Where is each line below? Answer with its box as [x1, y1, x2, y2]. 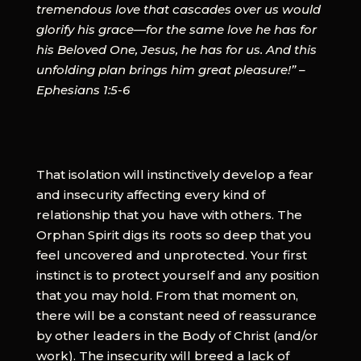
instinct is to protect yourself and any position [35, 267, 319, 283]
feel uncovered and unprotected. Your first [35, 247, 307, 263]
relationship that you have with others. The [35, 206, 302, 222]
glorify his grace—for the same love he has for [35, 21, 317, 37]
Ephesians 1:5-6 [35, 81, 130, 98]
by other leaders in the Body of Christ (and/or [35, 327, 318, 343]
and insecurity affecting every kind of [35, 186, 265, 202]
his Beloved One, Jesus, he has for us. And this [35, 41, 317, 57]
